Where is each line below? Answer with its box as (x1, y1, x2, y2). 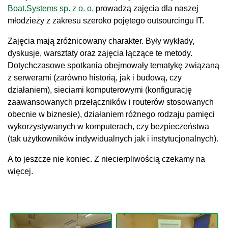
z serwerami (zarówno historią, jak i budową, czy (8, 73, 182, 82)
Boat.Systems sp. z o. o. (8, 4, 94, 13)
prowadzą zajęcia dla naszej (94, 4, 198, 13)
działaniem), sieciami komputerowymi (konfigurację (8, 85, 192, 94)
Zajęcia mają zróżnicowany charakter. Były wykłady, (8, 37, 194, 45)
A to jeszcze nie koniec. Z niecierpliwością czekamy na (8, 155, 205, 163)
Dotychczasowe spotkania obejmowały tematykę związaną (8, 61, 219, 70)
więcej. (8, 167, 33, 176)
